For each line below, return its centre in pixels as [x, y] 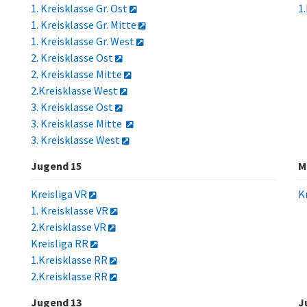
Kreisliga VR [60, 194]
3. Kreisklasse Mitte [78, 123]
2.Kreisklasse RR [70, 276]
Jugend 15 [56, 166]
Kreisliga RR [60, 243]
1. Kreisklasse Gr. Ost [80, 8]
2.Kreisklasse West [75, 90]
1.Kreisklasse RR [70, 260]
